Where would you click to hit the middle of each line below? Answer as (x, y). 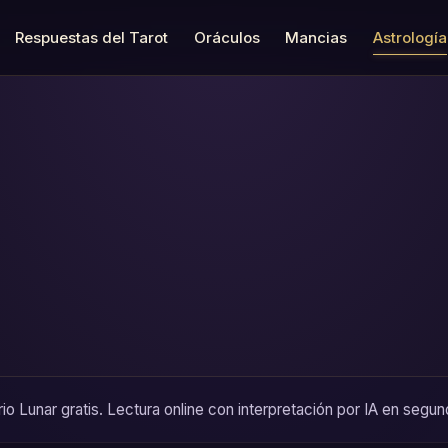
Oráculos (226, 37)
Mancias (316, 37)
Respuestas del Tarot (92, 37)
